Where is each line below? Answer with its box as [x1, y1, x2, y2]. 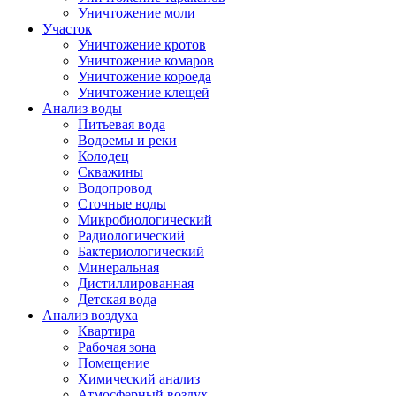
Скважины [78, 164, 143, 179]
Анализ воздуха [42, 308, 138, 323]
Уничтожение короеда [78, 69, 211, 84]
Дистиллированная [78, 276, 194, 291]
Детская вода [78, 292, 156, 307]
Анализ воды [42, 101, 122, 116]
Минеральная [78, 260, 159, 275]
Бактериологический [78, 244, 204, 259]
